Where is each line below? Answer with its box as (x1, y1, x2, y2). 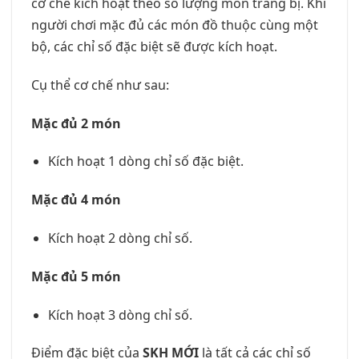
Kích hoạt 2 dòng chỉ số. (47, 228, 192, 247)
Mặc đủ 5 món (31, 267, 121, 285)
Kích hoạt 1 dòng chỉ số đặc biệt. (47, 152, 244, 171)
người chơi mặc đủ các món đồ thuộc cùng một (31, 15, 318, 34)
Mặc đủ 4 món (31, 191, 121, 209)
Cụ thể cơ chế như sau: (31, 75, 169, 94)
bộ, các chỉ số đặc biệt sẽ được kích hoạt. (31, 37, 277, 55)
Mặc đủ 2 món (31, 114, 121, 132)
